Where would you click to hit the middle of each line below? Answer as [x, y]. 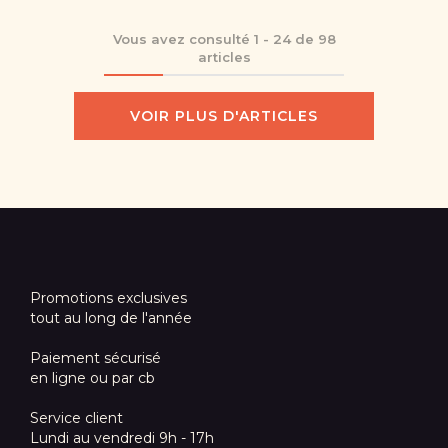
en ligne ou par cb [92, 377]
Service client [76, 417]
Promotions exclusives [108, 297]
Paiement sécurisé [95, 357]
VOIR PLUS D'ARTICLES [224, 116]
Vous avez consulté [183, 39]
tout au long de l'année [111, 317]
